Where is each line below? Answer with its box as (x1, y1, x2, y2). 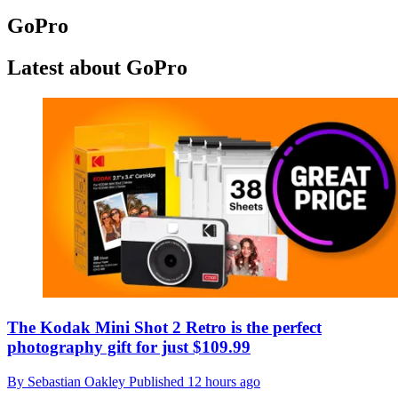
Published (129, 373, 187, 389)
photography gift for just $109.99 (7, 337, 251, 356)
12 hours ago (187, 373, 260, 389)
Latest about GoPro (7, 56, 187, 80)
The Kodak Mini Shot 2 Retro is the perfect (7, 317, 322, 337)
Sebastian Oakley (28, 373, 129, 389)
